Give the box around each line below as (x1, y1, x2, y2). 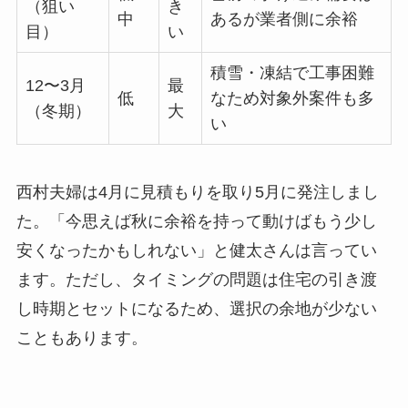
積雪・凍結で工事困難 (209, 64, 374, 83)
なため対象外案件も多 (209, 89, 374, 108)
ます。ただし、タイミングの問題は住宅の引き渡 (15, 270, 377, 290)
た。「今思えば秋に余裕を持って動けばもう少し (15, 212, 377, 231)
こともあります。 (15, 329, 148, 348)
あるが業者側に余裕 (209, 10, 358, 29)
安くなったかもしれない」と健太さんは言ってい (15, 241, 377, 260)
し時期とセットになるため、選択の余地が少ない (15, 300, 377, 319)
